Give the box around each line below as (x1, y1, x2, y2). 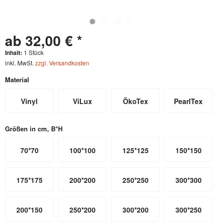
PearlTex (174, 96, 203, 106)
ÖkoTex (122, 96, 148, 106)
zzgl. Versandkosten (35, 58, 89, 67)
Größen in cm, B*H (5, 124, 62, 133)
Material (5, 75, 29, 84)
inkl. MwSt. (5, 58, 35, 67)
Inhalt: (5, 48, 24, 57)
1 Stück (24, 48, 44, 56)
